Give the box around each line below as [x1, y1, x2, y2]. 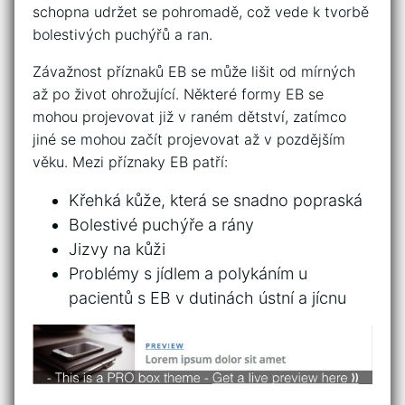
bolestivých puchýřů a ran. [33, 24, 212, 43]
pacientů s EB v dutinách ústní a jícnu [69, 287, 346, 307]
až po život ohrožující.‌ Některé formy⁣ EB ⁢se [33, 84, 324, 103]
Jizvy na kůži [69, 239, 165, 259]
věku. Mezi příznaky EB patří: [33, 152, 228, 171]
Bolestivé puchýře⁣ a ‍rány [69, 214, 254, 234]
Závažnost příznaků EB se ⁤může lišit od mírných [33, 61, 355, 80]
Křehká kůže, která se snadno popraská [69, 190, 363, 210]
